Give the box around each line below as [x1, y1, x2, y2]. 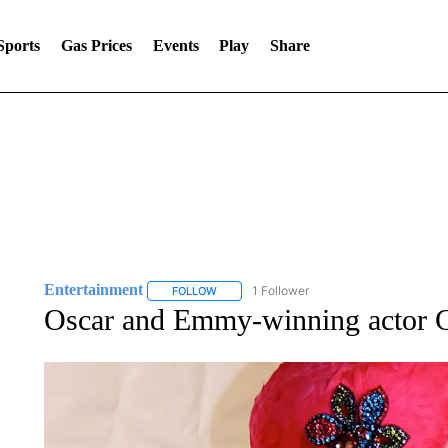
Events [152, 37, 199, 54]
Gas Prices [60, 37, 132, 54]
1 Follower [251, 283, 309, 298]
